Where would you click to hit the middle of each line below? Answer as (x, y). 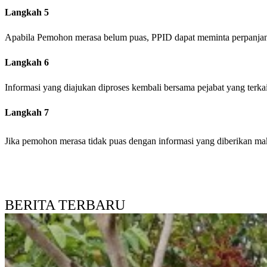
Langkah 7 (27, 113)
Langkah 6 (27, 63)
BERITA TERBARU (65, 205)
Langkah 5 (27, 13)
